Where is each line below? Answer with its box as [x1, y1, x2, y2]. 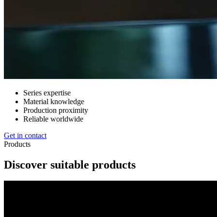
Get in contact [4, 131, 46, 139]
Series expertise [23, 88, 71, 97]
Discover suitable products [4, 158, 136, 171]
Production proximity [23, 106, 88, 114]
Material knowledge [23, 97, 84, 106]
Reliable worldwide [23, 114, 83, 123]
